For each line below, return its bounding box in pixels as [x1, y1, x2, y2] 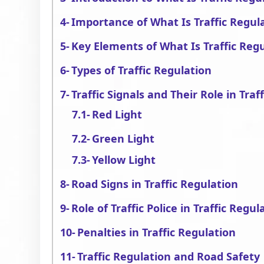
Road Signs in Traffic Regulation [71, 177, 239, 191]
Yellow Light [92, 153, 156, 167]
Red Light [92, 107, 143, 121]
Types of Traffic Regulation [71, 63, 212, 77]
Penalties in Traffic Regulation [77, 225, 236, 239]
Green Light [92, 131, 155, 146]
